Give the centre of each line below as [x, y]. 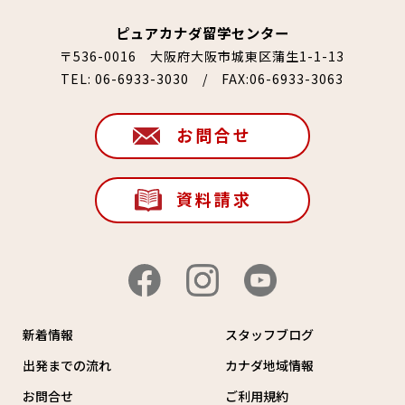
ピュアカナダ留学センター [202, 32]
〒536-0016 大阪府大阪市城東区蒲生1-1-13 [202, 56]
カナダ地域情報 [269, 365]
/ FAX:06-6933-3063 [267, 78]
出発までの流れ [67, 365]
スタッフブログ [269, 334]
